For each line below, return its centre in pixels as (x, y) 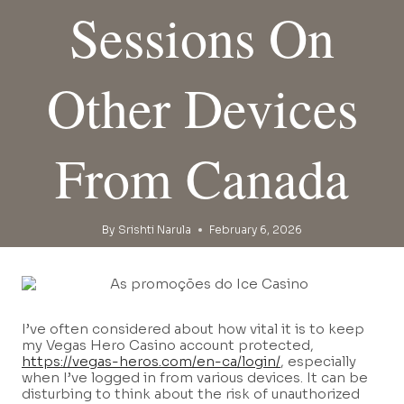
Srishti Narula (154, 230)
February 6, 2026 (255, 230)
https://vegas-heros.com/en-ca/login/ (151, 362)
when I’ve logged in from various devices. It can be (195, 378)
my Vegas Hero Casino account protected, (168, 345)
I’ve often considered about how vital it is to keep (193, 329)
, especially (318, 362)
